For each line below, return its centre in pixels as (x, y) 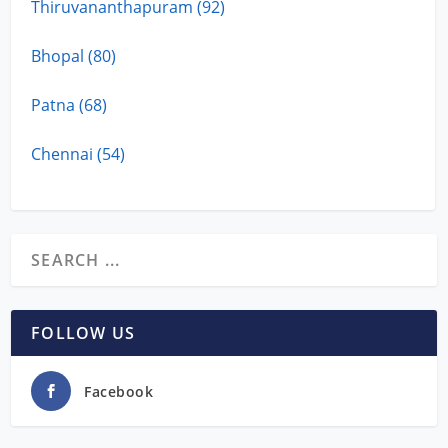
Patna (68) (69, 104)
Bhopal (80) (74, 55)
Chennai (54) (78, 153)
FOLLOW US (83, 332)
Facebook (119, 391)
